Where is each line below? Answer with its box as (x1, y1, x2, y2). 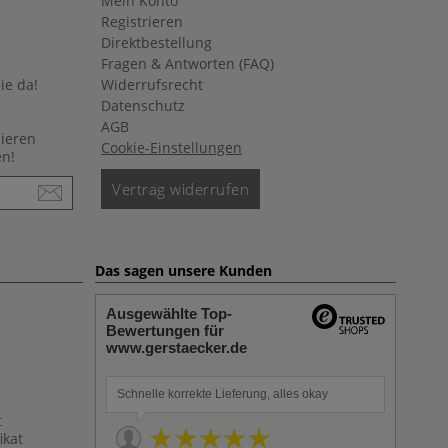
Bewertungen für (106, 322, 224, 339)
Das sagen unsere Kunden (95, 261, 272, 280)
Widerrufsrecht (101, 75, 203, 94)
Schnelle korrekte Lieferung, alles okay (117, 387, 328, 401)
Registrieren (101, 12, 183, 31)
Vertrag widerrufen (112, 179, 249, 199)
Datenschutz (101, 96, 185, 115)
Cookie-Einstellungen (101, 138, 242, 157)
